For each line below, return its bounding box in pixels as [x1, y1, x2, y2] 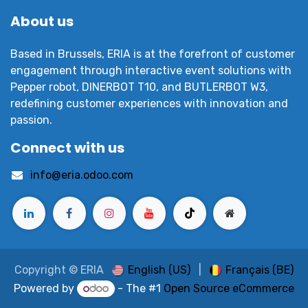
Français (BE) [225, 263, 294, 276]
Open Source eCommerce [163, 281, 294, 295]
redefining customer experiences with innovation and [10, 97, 288, 111]
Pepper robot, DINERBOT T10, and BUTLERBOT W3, [10, 80, 268, 94]
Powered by [14, 281, 78, 295]
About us [10, 12, 74, 32]
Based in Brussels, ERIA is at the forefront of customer [10, 47, 295, 61]
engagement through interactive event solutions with [10, 64, 291, 78]
